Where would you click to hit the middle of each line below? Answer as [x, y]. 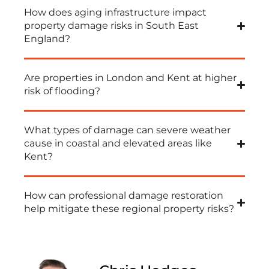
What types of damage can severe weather [127, 130]
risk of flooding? [62, 91]
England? [47, 39]
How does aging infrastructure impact [115, 13]
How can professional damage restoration [124, 196]
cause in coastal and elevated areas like [118, 144]
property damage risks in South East [111, 26]
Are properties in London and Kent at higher [130, 78]
